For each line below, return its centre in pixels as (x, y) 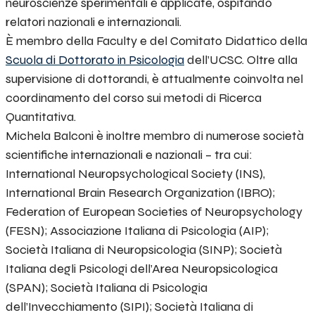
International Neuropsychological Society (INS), (135, 174)
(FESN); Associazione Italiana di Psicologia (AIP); (137, 231)
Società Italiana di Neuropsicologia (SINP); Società (144, 250)
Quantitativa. (41, 117)
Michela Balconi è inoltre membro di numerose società (155, 136)
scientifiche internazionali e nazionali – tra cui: (129, 155)
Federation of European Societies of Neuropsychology (154, 212)
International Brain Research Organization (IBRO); (140, 193)
